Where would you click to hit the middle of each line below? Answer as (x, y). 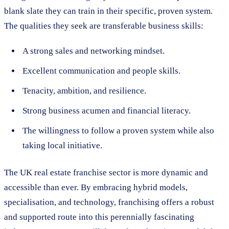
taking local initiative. (62, 145)
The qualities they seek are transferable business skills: (104, 26)
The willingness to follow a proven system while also (118, 130)
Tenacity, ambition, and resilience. (84, 90)
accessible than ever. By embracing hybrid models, (96, 187)
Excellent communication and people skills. (101, 71)
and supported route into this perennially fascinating (99, 217)
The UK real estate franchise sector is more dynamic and (106, 172)
